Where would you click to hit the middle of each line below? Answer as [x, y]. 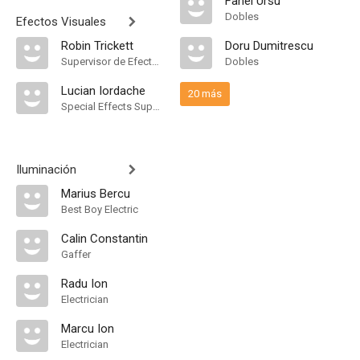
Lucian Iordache [103, 91]
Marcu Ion [88, 329]
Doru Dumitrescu [269, 46]
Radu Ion [84, 284]
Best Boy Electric [100, 209]
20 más [205, 94]
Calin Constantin [104, 239]
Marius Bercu [96, 194]
